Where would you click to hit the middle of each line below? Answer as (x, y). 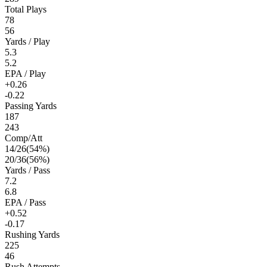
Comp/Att (24, 138)
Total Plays (26, 9)
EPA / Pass (25, 202)
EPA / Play (25, 73)
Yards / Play (27, 41)
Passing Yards (31, 105)
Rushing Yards (32, 234)
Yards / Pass (27, 170)
